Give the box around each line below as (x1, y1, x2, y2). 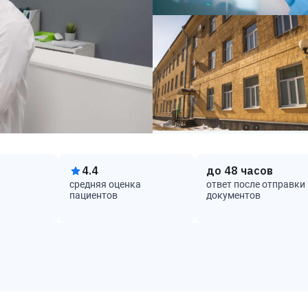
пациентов (69, 190, 118, 201)
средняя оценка (69, 179, 141, 190)
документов (206, 190, 261, 201)
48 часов (223, 164, 273, 177)
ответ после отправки (206, 179, 305, 190)
